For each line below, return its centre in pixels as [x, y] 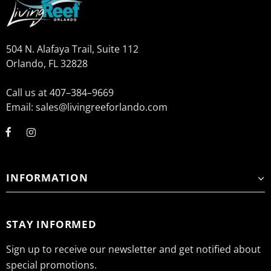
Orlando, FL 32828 [47, 64]
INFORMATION [47, 178]
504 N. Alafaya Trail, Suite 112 [72, 49]
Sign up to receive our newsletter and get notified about [133, 249]
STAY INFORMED [52, 224]
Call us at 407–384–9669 [60, 93]
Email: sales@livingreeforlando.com [87, 107]
